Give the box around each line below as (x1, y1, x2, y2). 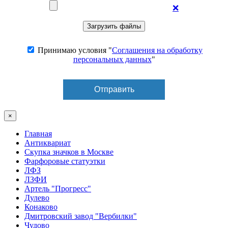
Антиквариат (24, 138, 71, 148)
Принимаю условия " (36, 46, 112, 55)
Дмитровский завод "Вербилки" (24, 212, 137, 221)
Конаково (24, 203, 58, 212)
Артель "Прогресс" (24, 184, 91, 193)
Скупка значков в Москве (24, 148, 113, 157)
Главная (24, 129, 52, 138)
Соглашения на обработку (112, 46, 203, 55)
